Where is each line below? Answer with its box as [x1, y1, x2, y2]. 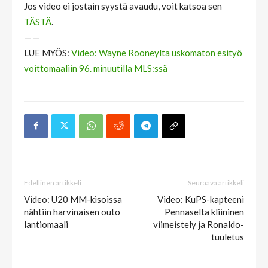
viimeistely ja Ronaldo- [153, 218, 244, 230]
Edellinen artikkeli [24, 178, 81, 187]
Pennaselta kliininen [165, 206, 244, 217]
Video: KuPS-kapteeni [157, 193, 244, 205]
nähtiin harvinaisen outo [24, 206, 120, 217]
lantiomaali [24, 218, 68, 230]
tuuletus [211, 231, 244, 242]
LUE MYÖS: [24, 47, 69, 58]
